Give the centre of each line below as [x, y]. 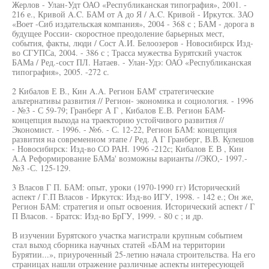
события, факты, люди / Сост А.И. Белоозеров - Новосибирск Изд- [133, 43]
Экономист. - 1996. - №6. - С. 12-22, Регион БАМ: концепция [124, 129]
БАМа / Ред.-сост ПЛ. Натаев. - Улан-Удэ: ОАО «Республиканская [131, 62]
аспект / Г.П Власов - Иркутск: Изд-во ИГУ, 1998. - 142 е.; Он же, [133, 197]
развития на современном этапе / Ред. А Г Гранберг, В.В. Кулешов [133, 139]
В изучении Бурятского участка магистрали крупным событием [127, 235]
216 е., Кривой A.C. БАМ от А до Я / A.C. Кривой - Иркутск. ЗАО [133, 14]
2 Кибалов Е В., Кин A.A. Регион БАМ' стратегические [113, 91]
